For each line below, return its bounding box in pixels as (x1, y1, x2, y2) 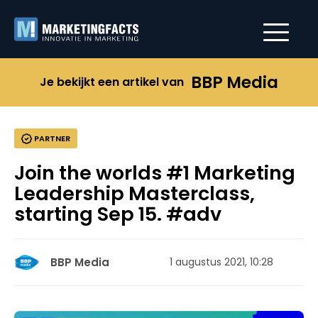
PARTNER (32, 133, 70, 144)
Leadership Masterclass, (14, 180, 255, 207)
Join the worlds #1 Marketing (14, 160, 295, 186)
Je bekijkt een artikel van (40, 74, 184, 90)
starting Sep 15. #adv (14, 201, 221, 227)
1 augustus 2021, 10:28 (170, 255, 273, 269)
